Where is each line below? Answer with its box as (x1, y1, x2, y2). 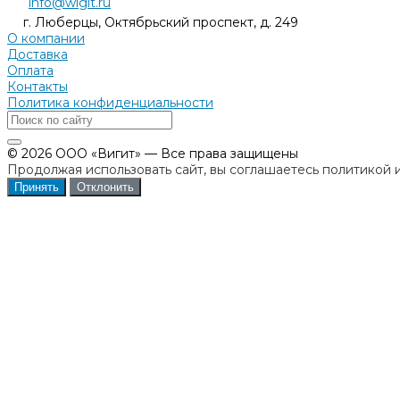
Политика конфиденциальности (7, 94, 213, 111)
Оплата (7, 62, 54, 79)
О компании (7, 29, 85, 46)
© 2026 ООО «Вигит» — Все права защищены (7, 145, 298, 162)
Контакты (7, 78, 68, 95)
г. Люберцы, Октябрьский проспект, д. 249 (23, 13, 298, 30)
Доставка (7, 46, 68, 62)
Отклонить (77, 179, 134, 194)
